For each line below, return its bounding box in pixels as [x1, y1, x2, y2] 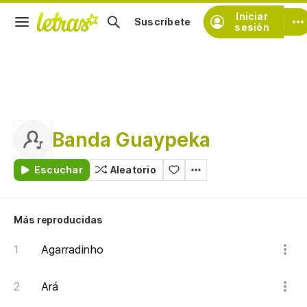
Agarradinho [41, 243, 103, 256]
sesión [234, 21, 269, 33]
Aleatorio [110, 164, 156, 175]
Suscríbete [134, 16, 191, 27]
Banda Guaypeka [52, 128, 211, 151]
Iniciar [236, 10, 268, 22]
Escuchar [34, 164, 83, 175]
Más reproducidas [14, 214, 103, 225]
